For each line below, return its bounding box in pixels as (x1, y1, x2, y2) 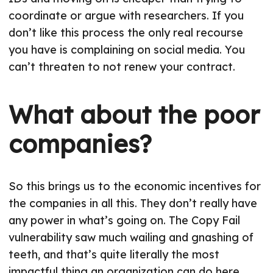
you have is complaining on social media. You (9, 43, 245, 57)
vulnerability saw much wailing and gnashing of (9, 230, 253, 245)
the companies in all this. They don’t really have (9, 196, 257, 211)
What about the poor (9, 99, 260, 130)
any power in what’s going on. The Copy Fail (9, 213, 240, 228)
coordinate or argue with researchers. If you (9, 9, 244, 23)
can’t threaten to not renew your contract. (9, 60, 235, 74)
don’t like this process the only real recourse (9, 26, 243, 40)
